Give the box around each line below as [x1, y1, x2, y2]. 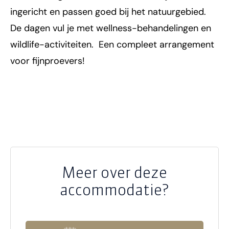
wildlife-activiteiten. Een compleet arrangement [10, 38, 214, 51]
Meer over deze [62, 163, 167, 182]
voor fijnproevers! [10, 55, 85, 67]
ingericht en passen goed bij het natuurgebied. [10, 6, 206, 18]
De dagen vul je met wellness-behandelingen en [10, 22, 211, 35]
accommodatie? [60, 180, 169, 200]
